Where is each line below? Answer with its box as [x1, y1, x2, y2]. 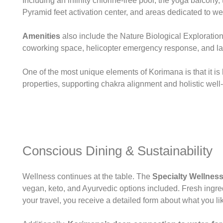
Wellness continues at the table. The [22, 172, 150, 181]
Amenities [22, 31, 60, 40]
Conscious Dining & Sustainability [22, 143, 213, 158]
